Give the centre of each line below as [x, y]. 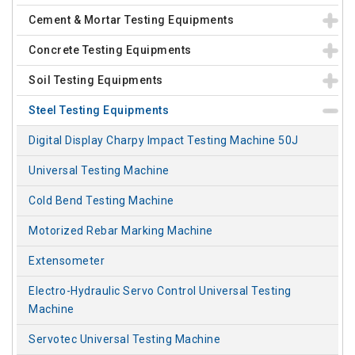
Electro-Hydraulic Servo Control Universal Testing [160, 291]
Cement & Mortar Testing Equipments [131, 20]
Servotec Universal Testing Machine [124, 339]
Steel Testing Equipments [99, 110]
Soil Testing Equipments [96, 80]
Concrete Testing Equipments [110, 50]
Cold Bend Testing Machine [101, 200]
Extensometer [67, 261]
